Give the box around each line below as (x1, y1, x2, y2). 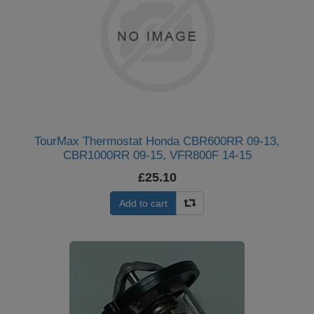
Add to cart (119, 198, 168, 209)
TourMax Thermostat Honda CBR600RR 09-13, (34, 135, 280, 148)
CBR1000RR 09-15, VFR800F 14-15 (62, 149, 252, 162)
